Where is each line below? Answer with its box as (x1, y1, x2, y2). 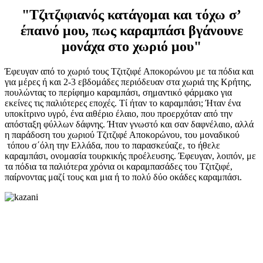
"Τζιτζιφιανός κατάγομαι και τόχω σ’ (22, 7, 241, 23)
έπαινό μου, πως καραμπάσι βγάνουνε (20, 23, 243, 39)
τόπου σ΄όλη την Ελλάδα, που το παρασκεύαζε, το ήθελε (5, 140, 220, 150)
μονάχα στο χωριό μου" (62, 39, 201, 55)
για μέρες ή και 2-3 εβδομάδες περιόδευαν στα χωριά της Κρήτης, (5, 76, 251, 87)
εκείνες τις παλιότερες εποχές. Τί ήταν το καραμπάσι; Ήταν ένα (5, 97, 241, 108)
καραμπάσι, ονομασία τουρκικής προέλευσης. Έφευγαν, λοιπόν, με (5, 150, 256, 161)
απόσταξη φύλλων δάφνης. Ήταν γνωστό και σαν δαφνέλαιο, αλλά (5, 119, 254, 129)
